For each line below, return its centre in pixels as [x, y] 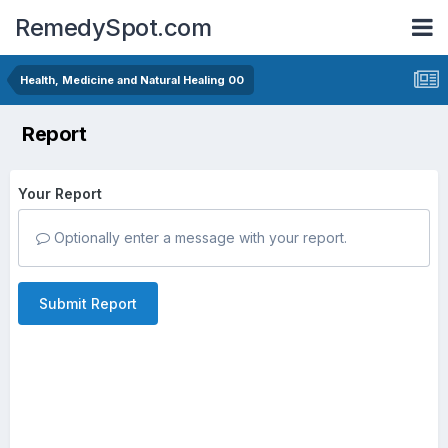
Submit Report [88, 303]
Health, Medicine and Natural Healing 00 [132, 80]
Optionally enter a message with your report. [198, 237]
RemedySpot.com [113, 27]
